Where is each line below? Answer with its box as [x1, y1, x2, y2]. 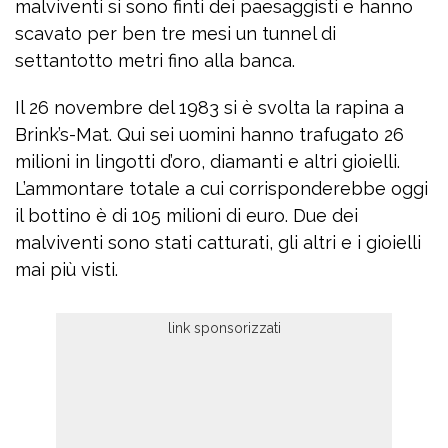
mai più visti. [15, 259, 118, 281]
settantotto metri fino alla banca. [15, 50, 295, 72]
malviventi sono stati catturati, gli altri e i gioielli [15, 232, 421, 254]
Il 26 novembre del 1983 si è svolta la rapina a [15, 97, 404, 119]
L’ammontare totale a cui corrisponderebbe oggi [15, 178, 428, 200]
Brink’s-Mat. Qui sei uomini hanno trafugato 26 [15, 124, 404, 146]
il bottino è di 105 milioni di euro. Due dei [15, 205, 358, 227]
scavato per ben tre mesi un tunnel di [15, 23, 336, 45]
